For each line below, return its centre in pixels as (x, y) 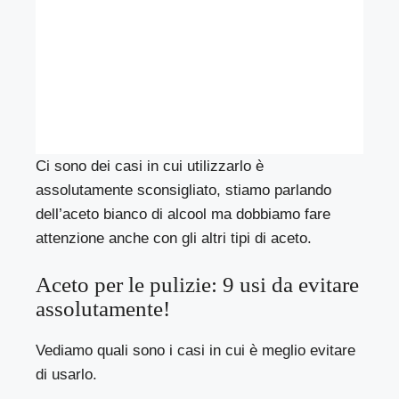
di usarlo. (67, 375)
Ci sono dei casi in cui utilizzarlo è (150, 166)
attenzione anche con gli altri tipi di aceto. (174, 238)
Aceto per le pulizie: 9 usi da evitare (197, 285)
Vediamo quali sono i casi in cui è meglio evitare (196, 351)
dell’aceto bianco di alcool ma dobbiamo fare (183, 214)
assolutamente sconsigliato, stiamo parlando (184, 190)
